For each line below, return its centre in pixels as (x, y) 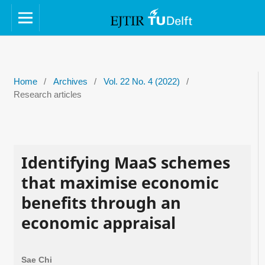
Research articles (47, 94)
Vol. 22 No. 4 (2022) (141, 81)
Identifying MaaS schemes (125, 162)
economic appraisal (98, 222)
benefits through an (101, 202)
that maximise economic (120, 182)
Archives (70, 81)
